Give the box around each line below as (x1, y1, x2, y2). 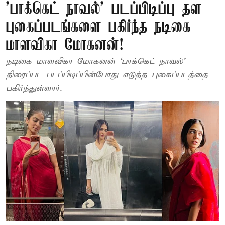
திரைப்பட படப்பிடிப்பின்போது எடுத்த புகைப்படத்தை (6, 70, 208, 80)
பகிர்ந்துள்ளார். (6, 83, 62, 94)
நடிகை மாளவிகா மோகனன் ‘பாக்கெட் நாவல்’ (6, 56, 185, 67)
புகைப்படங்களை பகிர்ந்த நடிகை (6, 19, 191, 36)
